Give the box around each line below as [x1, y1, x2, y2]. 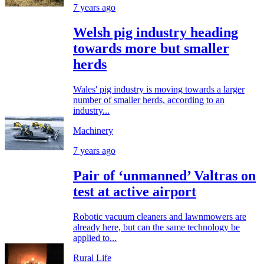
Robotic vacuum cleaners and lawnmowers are [73, 211, 246, 222]
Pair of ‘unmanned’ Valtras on [73, 168, 256, 184]
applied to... [73, 232, 117, 243]
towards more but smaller [73, 41, 229, 57]
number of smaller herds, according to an [73, 95, 225, 105]
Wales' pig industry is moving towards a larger [73, 84, 245, 95]
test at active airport [73, 184, 196, 200]
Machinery [73, 126, 113, 136]
